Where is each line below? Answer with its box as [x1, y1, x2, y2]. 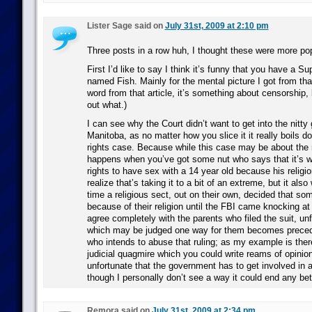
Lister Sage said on [86, 21, 165, 31]
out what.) [86, 100, 127, 110]
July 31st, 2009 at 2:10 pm [164, 21, 269, 31]
